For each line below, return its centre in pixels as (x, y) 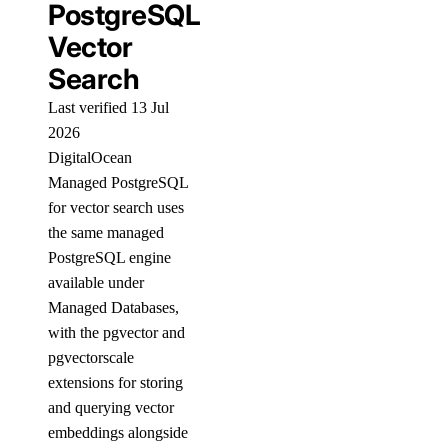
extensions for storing (115, 382)
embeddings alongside (118, 432)
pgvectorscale (91, 357)
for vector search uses (116, 207)
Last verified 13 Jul (108, 107)
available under (96, 282)
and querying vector (111, 407)
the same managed (106, 232)
